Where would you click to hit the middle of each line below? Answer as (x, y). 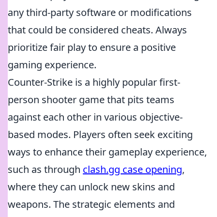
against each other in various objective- (95, 117)
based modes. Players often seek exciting (100, 134)
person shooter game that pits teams (91, 100)
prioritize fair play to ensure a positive (92, 47)
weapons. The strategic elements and (91, 204)
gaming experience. (52, 65)
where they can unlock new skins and (91, 187)
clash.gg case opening (132, 169)
